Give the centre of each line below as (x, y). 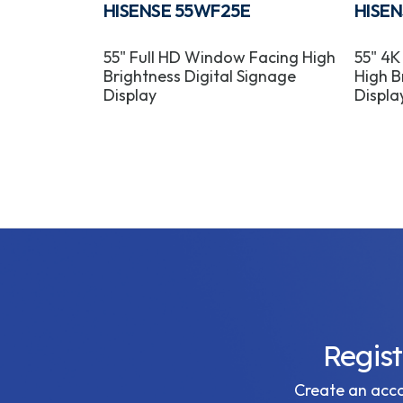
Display (130, 95)
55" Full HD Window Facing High (219, 58)
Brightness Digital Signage (200, 76)
